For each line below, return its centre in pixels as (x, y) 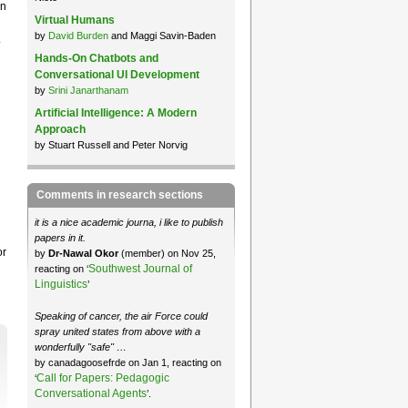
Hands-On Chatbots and (96, 58)
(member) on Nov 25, (168, 253)
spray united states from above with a (117, 331)
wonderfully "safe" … (80, 347)
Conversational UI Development (117, 75)
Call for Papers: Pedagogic (102, 377)
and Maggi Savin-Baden (162, 36)
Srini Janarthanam (88, 90)
